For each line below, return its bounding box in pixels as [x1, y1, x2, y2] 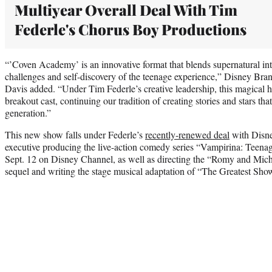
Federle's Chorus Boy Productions [15, 19, 246, 39]
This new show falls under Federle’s [5, 128, 145, 141]
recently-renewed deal [145, 128, 229, 141]
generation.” [5, 106, 51, 120]
